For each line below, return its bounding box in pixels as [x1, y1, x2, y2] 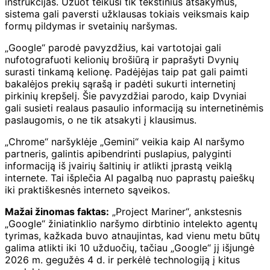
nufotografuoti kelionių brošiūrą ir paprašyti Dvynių [5, 53, 239, 66]
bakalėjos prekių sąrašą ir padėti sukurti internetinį [5, 77, 236, 90]
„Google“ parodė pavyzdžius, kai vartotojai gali [5, 41, 221, 54]
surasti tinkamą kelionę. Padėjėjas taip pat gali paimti [5, 65, 248, 78]
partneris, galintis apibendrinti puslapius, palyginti [5, 147, 231, 160]
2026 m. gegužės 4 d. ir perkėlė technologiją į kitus [5, 253, 240, 266]
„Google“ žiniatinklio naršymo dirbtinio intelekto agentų [5, 217, 257, 230]
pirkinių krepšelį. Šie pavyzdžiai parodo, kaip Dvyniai [5, 89, 246, 102]
